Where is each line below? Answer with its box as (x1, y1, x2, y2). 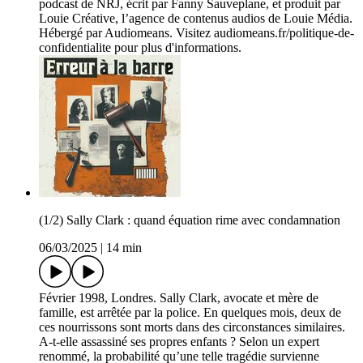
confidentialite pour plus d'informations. (39, 41, 241, 55)
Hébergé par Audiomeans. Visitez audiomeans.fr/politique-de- (39, 26, 354, 41)
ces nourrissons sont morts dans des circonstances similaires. (39, 320, 345, 335)
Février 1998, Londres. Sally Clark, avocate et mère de (39, 291, 318, 305)
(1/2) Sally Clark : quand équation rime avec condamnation (39, 213, 340, 228)
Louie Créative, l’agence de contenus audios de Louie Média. (39, 11, 352, 26)
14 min (106, 241, 142, 255)
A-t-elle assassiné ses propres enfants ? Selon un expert (39, 335, 319, 349)
